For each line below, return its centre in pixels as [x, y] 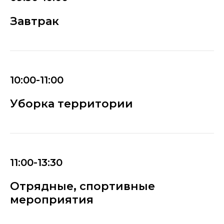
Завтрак [34, 21]
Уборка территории [71, 103]
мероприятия [52, 199]
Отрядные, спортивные [82, 186]
